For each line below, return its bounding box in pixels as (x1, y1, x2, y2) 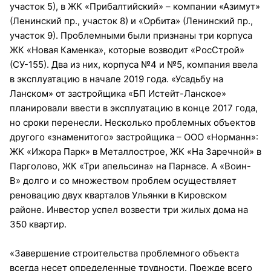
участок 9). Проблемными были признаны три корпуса (10, 29, 252, 41)
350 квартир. (10, 218, 67, 230)
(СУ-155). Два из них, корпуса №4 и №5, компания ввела (10, 58, 258, 70)
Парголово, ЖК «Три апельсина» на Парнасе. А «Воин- (10, 160, 251, 172)
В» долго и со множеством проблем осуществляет (10, 174, 237, 186)
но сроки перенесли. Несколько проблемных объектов (10, 116, 255, 128)
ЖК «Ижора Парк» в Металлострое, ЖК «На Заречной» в (10, 145, 261, 157)
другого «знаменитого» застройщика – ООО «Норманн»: (10, 131, 258, 143)
